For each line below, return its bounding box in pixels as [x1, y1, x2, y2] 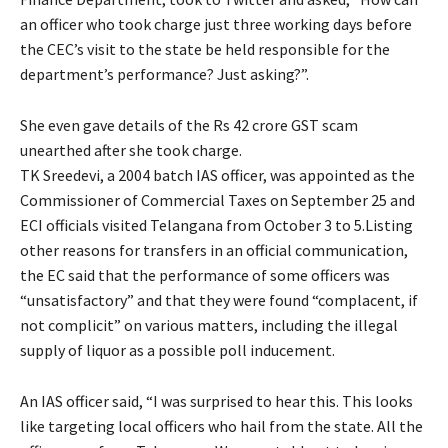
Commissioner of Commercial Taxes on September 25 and [20, 189, 415, 210]
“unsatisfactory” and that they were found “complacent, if [20, 289, 418, 310]
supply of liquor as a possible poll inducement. [20, 339, 335, 360]
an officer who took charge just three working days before [20, 13, 412, 34]
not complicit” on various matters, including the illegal [20, 314, 398, 335]
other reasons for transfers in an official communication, [20, 239, 408, 260]
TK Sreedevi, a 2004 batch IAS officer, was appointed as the [20, 164, 415, 185]
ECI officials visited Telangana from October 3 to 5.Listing [20, 214, 413, 235]
